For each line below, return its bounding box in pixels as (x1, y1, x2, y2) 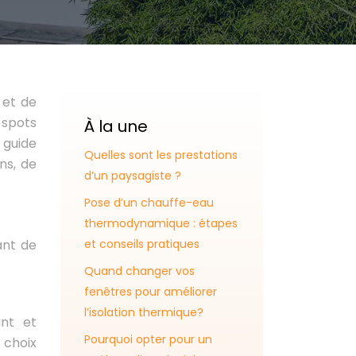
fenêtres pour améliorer (84, 284, 217, 300)
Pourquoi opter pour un (84, 331, 212, 347)
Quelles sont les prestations (84, 147, 238, 163)
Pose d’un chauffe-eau (84, 195, 214, 211)
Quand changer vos (84, 263, 195, 279)
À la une (84, 115, 148, 137)
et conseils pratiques (84, 236, 199, 252)
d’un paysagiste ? (84, 168, 181, 184)
